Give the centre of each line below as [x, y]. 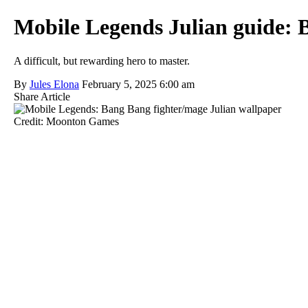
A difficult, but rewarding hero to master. [102, 60]
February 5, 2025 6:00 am [138, 84]
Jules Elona [54, 84]
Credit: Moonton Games [66, 121]
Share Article [42, 96]
